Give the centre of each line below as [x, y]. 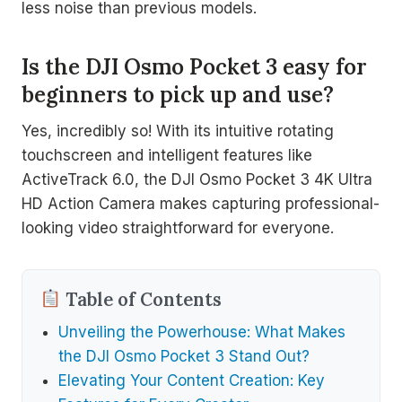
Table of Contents [142, 299]
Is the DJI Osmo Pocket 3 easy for [194, 66]
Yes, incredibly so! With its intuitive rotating [178, 131]
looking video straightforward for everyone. [178, 227]
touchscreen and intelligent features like [167, 155]
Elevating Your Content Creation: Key [192, 380]
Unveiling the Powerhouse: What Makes [202, 332]
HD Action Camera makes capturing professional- [201, 203]
